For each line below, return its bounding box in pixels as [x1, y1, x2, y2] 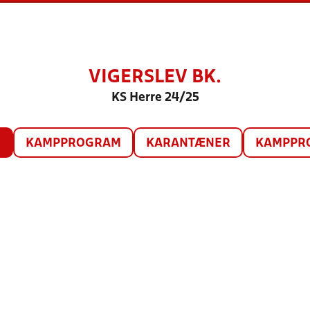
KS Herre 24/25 [111, 92, 199, 104]
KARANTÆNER [145, 138, 230, 149]
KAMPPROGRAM [25, 138, 121, 149]
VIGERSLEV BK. [89, 69, 221, 86]
